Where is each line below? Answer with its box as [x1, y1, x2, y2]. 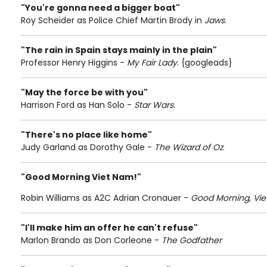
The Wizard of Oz [154, 141, 223, 153]
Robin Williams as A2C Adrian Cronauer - [21, 192, 191, 204]
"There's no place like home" [21, 129, 152, 141]
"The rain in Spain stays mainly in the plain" [21, 44, 217, 56]
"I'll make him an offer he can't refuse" [21, 222, 198, 234]
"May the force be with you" [21, 86, 148, 98]
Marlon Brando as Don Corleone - [21, 234, 162, 246]
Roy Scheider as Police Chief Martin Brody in [21, 14, 204, 26]
